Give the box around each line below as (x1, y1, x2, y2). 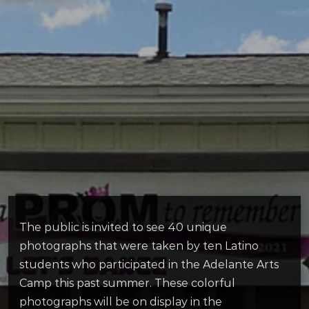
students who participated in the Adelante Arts (19, 258, 279, 272)
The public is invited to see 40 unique (19, 221, 227, 235)
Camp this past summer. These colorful (19, 277, 235, 290)
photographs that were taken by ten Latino (19, 239, 259, 253)
